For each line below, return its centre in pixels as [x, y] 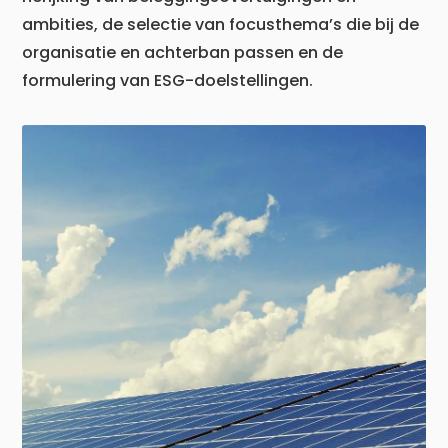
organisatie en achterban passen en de [183, 52]
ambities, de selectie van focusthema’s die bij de [221, 24]
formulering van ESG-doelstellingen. [168, 80]
